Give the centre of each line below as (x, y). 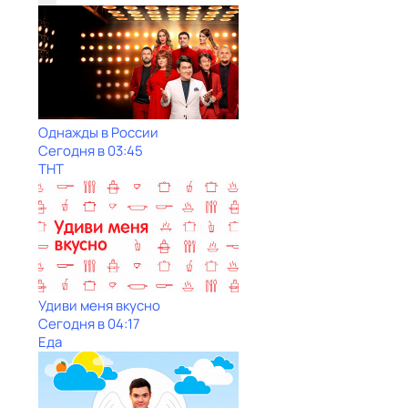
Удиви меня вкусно (99, 306)
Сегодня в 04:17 (89, 324)
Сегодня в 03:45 (91, 151)
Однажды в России (98, 133)
